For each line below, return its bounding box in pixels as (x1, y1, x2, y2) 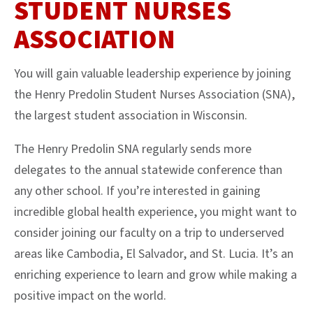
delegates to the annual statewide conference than (14, 161, 282, 179)
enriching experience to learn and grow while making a (14, 265, 297, 284)
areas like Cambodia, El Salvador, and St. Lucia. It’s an (14, 245, 293, 263)
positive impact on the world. (14, 286, 166, 305)
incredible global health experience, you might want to (14, 203, 297, 221)
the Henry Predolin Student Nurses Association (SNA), (14, 85, 295, 103)
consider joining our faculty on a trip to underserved (14, 224, 284, 242)
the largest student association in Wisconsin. (14, 106, 247, 124)
